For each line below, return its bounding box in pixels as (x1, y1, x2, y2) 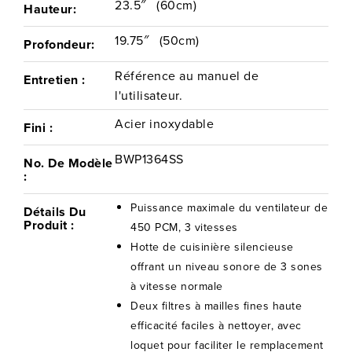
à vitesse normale (130, 278, 223, 295)
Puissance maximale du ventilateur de (130, 200, 328, 216)
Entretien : (24, 70, 86, 89)
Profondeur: (24, 35, 95, 53)
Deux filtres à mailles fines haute (130, 298, 302, 314)
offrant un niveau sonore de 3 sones (130, 258, 323, 275)
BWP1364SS (115, 150, 184, 168)
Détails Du (24, 202, 86, 221)
